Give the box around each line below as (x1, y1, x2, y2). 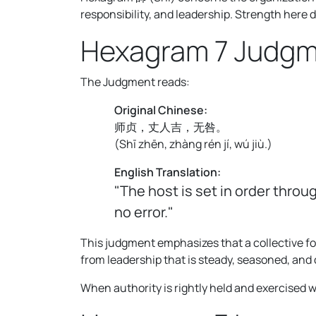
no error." (114, 202, 174, 221)
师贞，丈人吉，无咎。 (114, 119, 227, 135)
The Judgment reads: (80, 73, 190, 90)
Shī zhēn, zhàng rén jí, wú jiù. (119, 135, 267, 152)
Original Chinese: (114, 102, 207, 118)
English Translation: (114, 164, 221, 180)
